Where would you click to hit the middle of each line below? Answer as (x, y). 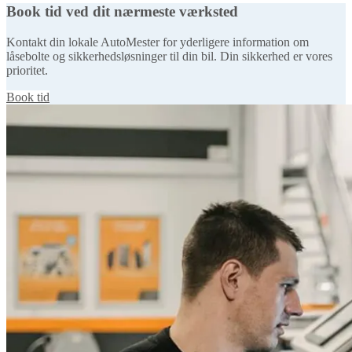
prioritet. (27, 71)
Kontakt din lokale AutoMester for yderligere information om (158, 42)
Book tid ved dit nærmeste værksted (122, 12)
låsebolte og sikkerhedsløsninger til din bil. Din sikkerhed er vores (169, 57)
